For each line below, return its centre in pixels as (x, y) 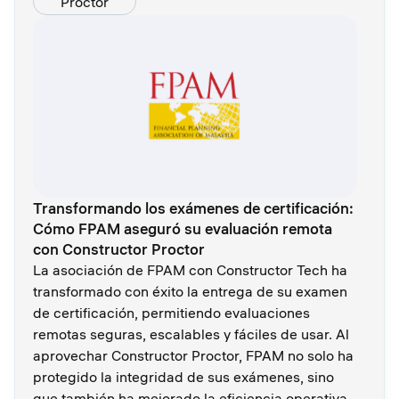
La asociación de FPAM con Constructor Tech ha (190, 269)
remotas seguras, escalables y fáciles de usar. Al (191, 334)
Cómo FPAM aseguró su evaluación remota (183, 228)
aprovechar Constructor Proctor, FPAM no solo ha (193, 355)
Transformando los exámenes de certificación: (193, 208)
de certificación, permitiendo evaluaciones (171, 312)
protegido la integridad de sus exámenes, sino (183, 376)
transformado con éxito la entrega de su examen (190, 291)
